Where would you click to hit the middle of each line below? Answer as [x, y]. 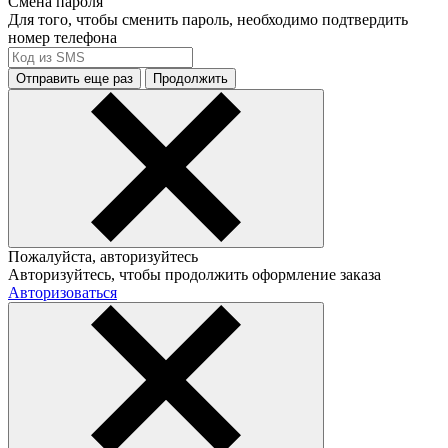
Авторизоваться [62, 292]
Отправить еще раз [74, 78]
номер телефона [62, 37]
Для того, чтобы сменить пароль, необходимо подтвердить [208, 19]
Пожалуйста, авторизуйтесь [103, 256]
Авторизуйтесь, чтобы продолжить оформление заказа [194, 274]
